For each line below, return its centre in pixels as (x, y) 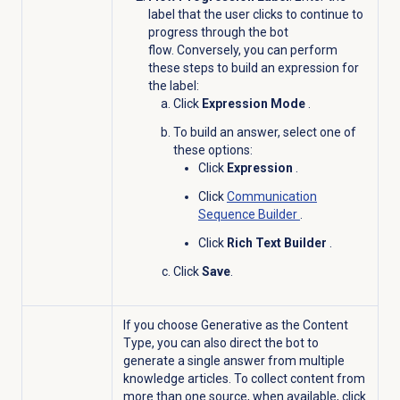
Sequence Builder (249, 214)
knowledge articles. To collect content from (244, 378)
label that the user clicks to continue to (255, 14)
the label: (173, 85)
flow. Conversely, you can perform (242, 50)
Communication (271, 196)
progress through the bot (218, 32)
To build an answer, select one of (264, 132)
